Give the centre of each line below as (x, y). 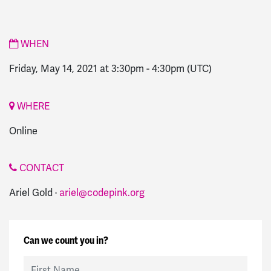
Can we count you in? (66, 241)
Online (23, 131)
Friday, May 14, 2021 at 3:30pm (77, 68)
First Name (44, 262)
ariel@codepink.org (102, 193)
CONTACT (41, 168)
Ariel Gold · (34, 193)
